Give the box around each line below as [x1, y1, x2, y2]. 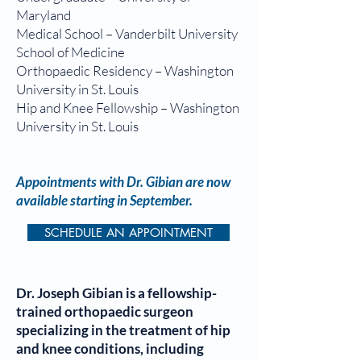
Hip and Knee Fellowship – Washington [16, 99, 239, 116]
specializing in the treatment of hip [16, 322, 230, 338]
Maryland [16, 6, 71, 23]
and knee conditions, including [16, 340, 204, 357]
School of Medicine [16, 44, 125, 60]
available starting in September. [16, 192, 193, 209]
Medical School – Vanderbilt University [16, 25, 238, 42]
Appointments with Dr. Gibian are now [16, 173, 230, 190]
